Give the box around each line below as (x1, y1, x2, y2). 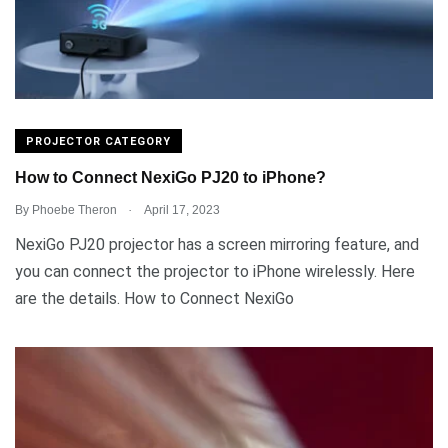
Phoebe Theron (32, 202, 117, 217)
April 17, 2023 (142, 202, 220, 217)
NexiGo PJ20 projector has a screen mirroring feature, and (15, 234, 419, 254)
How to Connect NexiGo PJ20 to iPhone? (15, 169, 326, 187)
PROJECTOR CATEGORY (26, 134, 171, 148)
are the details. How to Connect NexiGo (15, 288, 294, 308)
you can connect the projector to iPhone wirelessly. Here (15, 261, 415, 281)
